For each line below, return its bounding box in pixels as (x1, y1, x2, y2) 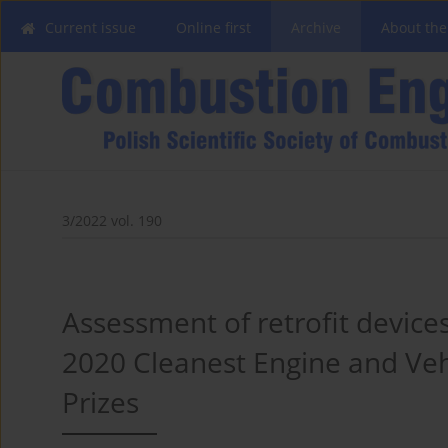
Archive (291, 18, 341, 37)
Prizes (62, 383, 139, 422)
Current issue (45, 18, 136, 37)
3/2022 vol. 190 (62, 211, 162, 231)
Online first (176, 18, 251, 37)
